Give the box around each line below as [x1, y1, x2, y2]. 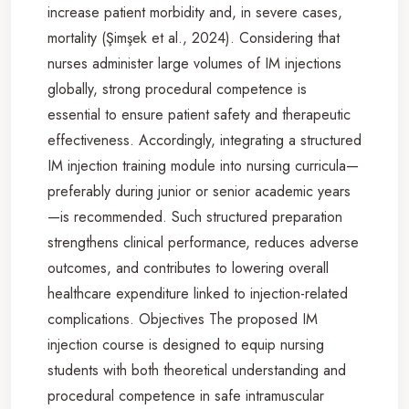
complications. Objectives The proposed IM [47, 308, 318, 330]
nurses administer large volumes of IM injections [47, 52, 341, 74]
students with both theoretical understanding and [47, 359, 346, 381]
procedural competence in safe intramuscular [47, 384, 324, 406]
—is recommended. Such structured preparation [47, 205, 342, 227]
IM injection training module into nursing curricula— [47, 154, 359, 176]
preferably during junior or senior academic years [47, 180, 351, 202]
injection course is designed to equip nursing [47, 333, 324, 355]
